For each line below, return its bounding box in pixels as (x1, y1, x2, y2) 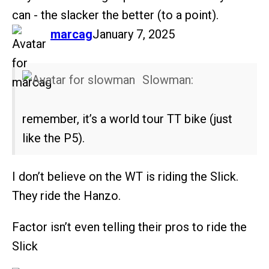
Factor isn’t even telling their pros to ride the (12, 220, 247, 235)
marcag (50, 27, 92, 42)
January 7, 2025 (92, 27, 175, 42)
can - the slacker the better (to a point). (12, 8, 219, 23)
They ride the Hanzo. (12, 189, 121, 204)
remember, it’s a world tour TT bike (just (22, 112, 232, 127)
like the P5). (22, 131, 85, 146)
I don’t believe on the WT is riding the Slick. (12, 169, 238, 184)
